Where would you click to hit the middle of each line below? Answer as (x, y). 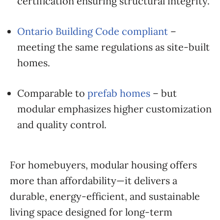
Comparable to (52, 93)
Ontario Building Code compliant (93, 31)
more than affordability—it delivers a (94, 180)
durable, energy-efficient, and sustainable (105, 196)
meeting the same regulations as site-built (113, 47)
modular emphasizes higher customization (114, 109)
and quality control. (62, 124)
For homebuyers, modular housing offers (103, 165)
